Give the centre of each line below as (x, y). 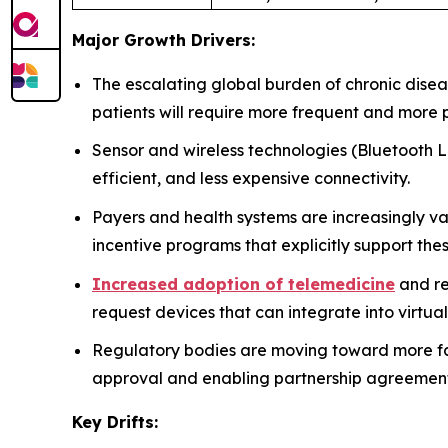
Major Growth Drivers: (163, 39)
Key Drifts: (115, 422)
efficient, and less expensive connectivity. (251, 178)
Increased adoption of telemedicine (243, 283)
